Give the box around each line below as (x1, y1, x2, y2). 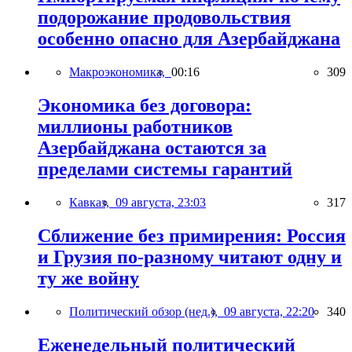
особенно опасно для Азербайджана (38, 28, 340, 49)
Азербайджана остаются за (38, 137, 266, 158)
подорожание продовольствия (38, 7, 291, 28)
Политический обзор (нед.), (69, 304, 224, 318)
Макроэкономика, (69, 64, 171, 79)
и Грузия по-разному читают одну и (38, 246, 342, 267)
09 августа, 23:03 (115, 195, 206, 209)
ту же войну (38, 267, 139, 288)
